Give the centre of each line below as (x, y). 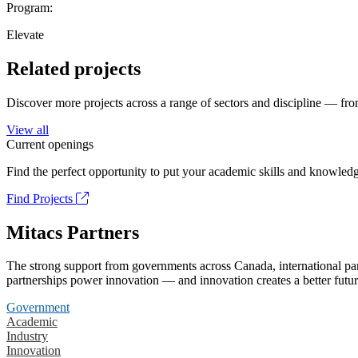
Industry (27, 336)
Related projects (74, 68)
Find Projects (41, 198)
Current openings (50, 144)
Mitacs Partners (73, 232)
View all (28, 129)
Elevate (25, 34)
